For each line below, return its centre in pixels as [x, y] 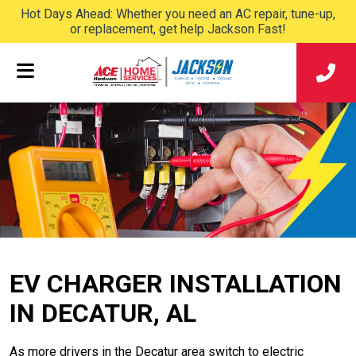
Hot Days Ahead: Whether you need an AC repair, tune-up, [178, 14]
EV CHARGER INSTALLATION [176, 284]
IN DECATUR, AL [103, 313]
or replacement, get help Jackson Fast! [178, 29]
